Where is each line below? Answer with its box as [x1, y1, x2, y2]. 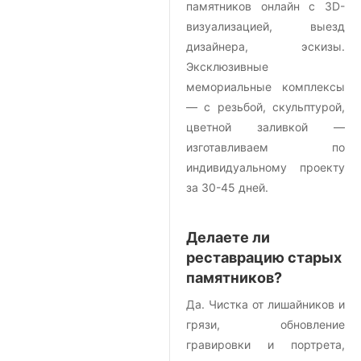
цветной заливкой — [186, 120, 345, 135]
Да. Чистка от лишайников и [186, 297, 345, 312]
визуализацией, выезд [186, 19, 345, 34]
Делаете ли [186, 229, 270, 247]
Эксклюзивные [186, 60, 268, 74]
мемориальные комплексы [186, 80, 345, 94]
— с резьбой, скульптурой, [186, 100, 345, 114]
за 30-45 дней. [186, 180, 268, 195]
